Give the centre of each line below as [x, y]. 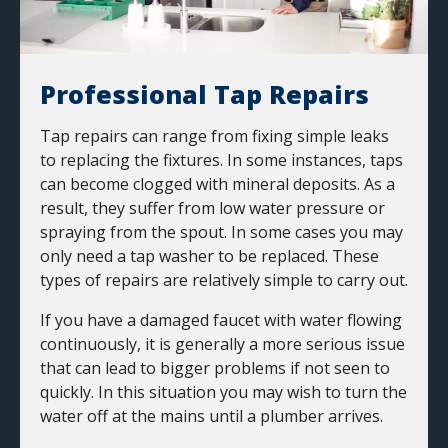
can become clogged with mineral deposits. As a [217, 184]
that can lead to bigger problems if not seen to [215, 368]
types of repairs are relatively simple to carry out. [224, 280]
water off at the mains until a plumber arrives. [211, 416]
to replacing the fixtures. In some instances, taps [221, 160]
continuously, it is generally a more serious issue [222, 344]
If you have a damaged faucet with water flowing [221, 320]
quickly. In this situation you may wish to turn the [223, 392]
